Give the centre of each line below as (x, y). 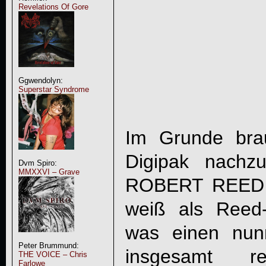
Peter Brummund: (48, 246)
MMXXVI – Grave (49, 172)
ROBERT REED (195, 185)
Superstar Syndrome (53, 89)
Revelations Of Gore (53, 7)
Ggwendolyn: (40, 80)
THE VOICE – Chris (53, 254)
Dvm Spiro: (37, 163)
